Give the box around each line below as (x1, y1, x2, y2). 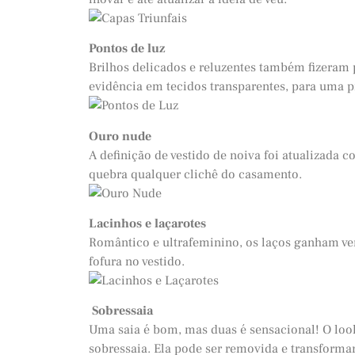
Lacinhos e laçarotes (89, 216, 206, 232)
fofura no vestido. (89, 254, 185, 270)
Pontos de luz (89, 40, 166, 57)
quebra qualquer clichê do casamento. (89, 166, 302, 182)
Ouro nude (89, 128, 151, 144)
